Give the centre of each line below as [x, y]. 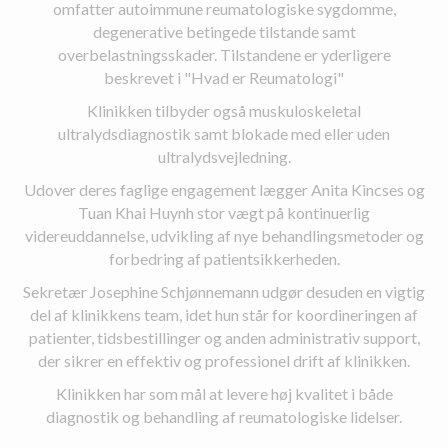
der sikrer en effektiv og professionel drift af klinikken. [224, 361]
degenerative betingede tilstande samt [224, 32]
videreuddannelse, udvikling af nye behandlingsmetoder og [224, 236]
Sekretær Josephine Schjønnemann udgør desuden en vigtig [224, 292]
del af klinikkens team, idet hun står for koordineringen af [224, 315]
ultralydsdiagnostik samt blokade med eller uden [224, 134]
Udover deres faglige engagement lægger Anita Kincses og [224, 190]
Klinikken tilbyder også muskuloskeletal [224, 111]
